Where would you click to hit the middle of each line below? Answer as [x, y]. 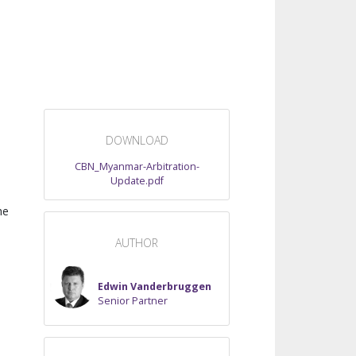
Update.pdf [137, 180]
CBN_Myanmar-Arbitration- [137, 166]
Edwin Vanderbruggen [154, 287]
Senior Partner [132, 301]
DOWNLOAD [137, 141]
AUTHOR [137, 242]
